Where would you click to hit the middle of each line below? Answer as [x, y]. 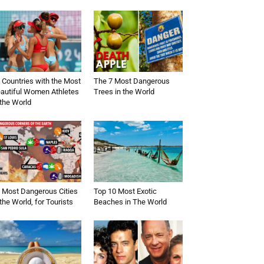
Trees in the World [124, 92]
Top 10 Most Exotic [125, 192]
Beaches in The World [130, 202]
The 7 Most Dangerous [131, 81]
